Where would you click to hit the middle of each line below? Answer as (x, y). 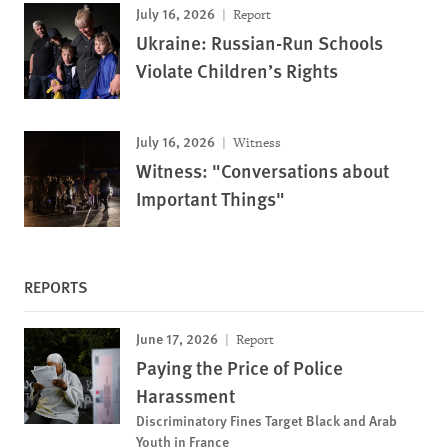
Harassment (185, 395)
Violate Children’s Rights (237, 70)
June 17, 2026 (177, 338)
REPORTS (56, 286)
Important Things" (210, 198)
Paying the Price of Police (239, 367)
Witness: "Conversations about (262, 170)
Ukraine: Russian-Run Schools (259, 42)
